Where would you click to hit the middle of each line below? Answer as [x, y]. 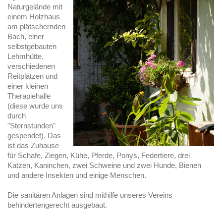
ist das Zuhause [33, 145]
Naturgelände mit [35, 6]
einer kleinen [28, 86]
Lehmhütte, [26, 56]
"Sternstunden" [31, 125]
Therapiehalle [29, 96]
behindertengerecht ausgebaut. [57, 205]
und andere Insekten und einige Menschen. [77, 175]
